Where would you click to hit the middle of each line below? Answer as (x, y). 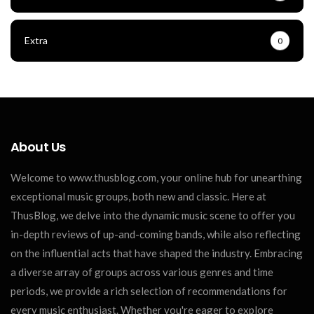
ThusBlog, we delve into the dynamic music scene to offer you (153, 215)
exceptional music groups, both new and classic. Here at (138, 196)
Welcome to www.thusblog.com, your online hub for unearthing (156, 177)
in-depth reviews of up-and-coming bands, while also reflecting (156, 234)
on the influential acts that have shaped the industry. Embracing (157, 253)
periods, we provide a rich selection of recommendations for (149, 291)
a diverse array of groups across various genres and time (142, 272)
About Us (38, 146)
